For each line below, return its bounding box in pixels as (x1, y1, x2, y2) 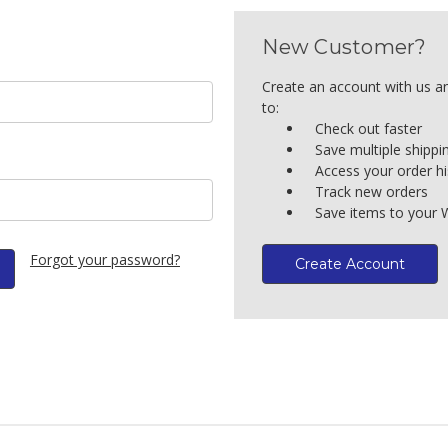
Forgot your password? (29, 249, 180, 269)
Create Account (295, 254, 406, 273)
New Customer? (262, 34, 427, 59)
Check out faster (315, 118, 423, 138)
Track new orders (315, 181, 429, 201)
